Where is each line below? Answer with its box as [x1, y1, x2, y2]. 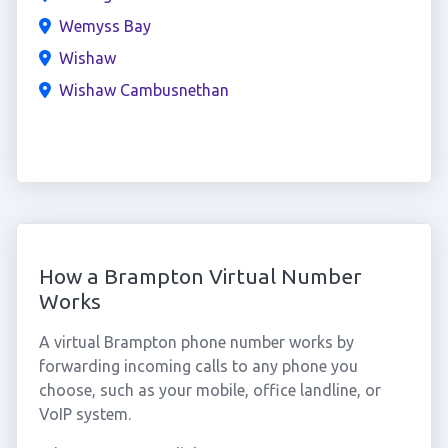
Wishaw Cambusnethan [58, 81, 229, 99]
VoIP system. [38, 405, 131, 423]
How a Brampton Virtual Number [38, 264, 362, 288]
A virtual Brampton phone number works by [38, 333, 354, 351]
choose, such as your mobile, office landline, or [38, 381, 381, 399]
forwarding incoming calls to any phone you [38, 357, 358, 375]
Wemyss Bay [58, 17, 151, 35]
